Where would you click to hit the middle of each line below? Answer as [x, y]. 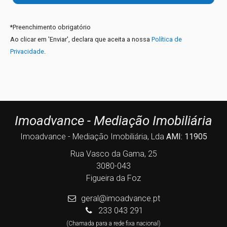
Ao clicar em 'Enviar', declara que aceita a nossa [81, 39]
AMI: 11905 [186, 136]
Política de [167, 39]
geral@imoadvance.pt [121, 198]
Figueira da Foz [113, 178]
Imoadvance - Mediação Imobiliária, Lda [93, 136]
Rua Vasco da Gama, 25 [113, 154]
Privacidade [27, 51]
